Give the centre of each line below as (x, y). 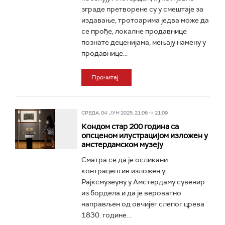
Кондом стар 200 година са (130, 127)
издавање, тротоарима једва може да (145, 20)
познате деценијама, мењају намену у (143, 42)
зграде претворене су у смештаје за (142, 9)
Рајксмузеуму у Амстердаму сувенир (143, 182)
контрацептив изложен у (123, 171)
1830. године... (106, 215)
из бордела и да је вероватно (131, 193)
